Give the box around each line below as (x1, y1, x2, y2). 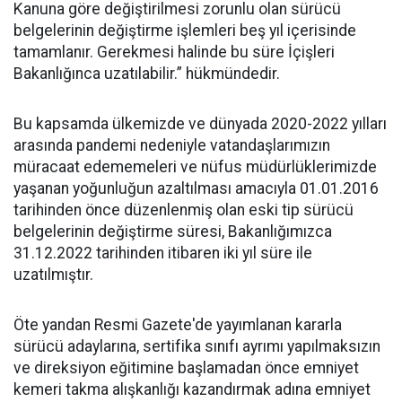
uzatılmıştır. (13, 266, 93, 284)
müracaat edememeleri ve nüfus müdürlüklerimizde (13, 158, 377, 176)
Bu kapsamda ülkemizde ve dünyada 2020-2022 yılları (13, 115, 387, 133)
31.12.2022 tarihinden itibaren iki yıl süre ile (13, 244, 312, 262)
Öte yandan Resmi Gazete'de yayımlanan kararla (13, 316, 342, 334)
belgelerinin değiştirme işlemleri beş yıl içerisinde (13, 22, 356, 39)
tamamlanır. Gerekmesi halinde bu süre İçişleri (13, 43, 335, 61)
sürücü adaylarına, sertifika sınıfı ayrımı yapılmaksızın (13, 337, 380, 355)
